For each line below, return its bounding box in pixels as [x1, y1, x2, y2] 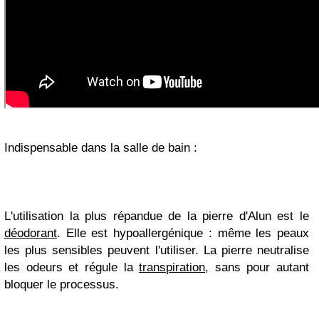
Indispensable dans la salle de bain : [4, 141, 197, 155]
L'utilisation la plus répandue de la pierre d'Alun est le [4, 209, 309, 223]
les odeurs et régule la [4, 261, 140, 274]
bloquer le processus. [4, 278, 119, 291]
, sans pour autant [205, 261, 309, 274]
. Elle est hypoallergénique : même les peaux [57, 226, 309, 240]
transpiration [139, 261, 206, 274]
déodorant [4, 226, 57, 240]
